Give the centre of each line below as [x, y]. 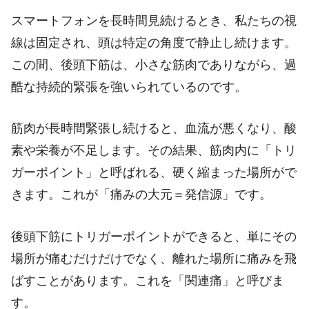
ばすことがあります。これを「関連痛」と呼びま [148, 281]
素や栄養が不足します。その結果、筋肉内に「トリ [154, 151]
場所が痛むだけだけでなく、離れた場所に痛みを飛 [154, 259]
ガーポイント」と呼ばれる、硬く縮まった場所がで [154, 173]
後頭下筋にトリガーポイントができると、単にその [154, 237]
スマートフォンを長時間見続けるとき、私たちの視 [154, 20]
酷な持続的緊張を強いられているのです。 [129, 87]
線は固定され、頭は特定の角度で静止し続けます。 [154, 42]
